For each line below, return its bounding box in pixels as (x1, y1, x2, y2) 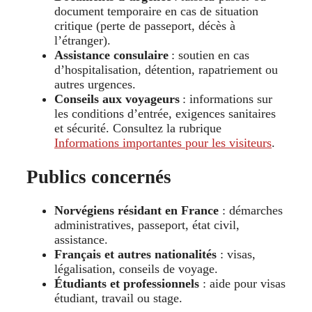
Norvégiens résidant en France (54, 203, 219, 218)
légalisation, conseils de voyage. (54, 262, 218, 276)
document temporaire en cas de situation (54, 4, 258, 19)
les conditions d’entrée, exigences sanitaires (54, 107, 276, 121)
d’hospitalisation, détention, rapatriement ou (54, 63, 278, 77)
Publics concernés (26, 166, 171, 187)
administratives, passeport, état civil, (54, 218, 240, 233)
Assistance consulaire (54, 48, 169, 63)
